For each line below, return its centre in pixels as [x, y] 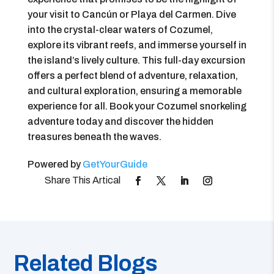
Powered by [55, 164]
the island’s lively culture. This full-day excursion [136, 60]
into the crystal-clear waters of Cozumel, [120, 30]
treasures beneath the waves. [94, 137]
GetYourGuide [115, 164]
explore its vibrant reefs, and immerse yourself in [137, 45]
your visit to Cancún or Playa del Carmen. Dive [131, 14]
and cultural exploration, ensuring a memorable [134, 91]
